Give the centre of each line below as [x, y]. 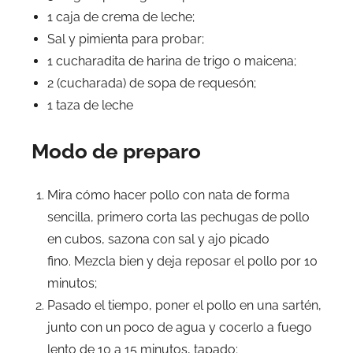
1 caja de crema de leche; [121, 17]
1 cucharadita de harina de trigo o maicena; [172, 61]
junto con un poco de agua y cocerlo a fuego [180, 328]
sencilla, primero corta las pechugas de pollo [178, 217]
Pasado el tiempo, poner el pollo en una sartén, [184, 306]
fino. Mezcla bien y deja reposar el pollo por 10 [182, 262]
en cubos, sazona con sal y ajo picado [158, 240]
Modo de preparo [116, 152]
